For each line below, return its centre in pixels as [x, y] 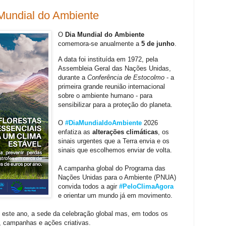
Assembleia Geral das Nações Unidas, [115, 69]
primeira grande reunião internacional [112, 87]
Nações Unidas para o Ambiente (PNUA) [117, 178]
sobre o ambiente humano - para [105, 96]
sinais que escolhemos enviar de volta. [115, 150]
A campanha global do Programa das [112, 168]
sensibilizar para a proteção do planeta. [116, 105]
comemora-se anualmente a [99, 43]
